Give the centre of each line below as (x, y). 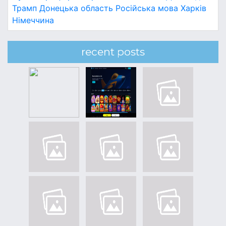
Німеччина (33, 20)
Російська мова (147, 8)
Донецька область (76, 8)
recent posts (113, 52)
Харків (193, 8)
